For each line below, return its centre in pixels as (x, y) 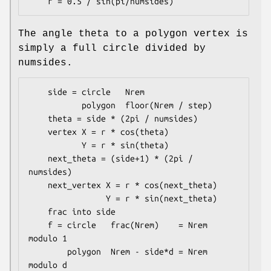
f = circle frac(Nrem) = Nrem (38, 225)
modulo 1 (48, 239)
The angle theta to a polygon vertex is (133, 34)
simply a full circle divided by (112, 49)
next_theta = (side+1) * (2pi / (38, 159)
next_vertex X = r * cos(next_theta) (38, 185)
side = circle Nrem (38, 92)
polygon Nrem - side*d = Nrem (48, 252)
